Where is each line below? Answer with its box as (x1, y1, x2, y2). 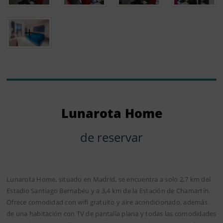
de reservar (80, 128, 143, 145)
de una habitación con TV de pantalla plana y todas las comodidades (6, 209, 217, 218)
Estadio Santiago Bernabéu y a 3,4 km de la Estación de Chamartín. (6, 186, 211, 195)
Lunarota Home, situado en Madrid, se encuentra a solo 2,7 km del (6, 174, 211, 184)
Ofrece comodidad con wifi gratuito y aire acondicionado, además (6, 197, 208, 207)
